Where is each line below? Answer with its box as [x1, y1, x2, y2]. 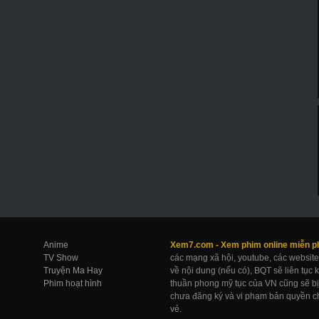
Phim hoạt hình [43, 278, 102, 288]
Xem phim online [221, 239, 288, 250]
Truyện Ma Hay [43, 265, 103, 276]
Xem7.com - [170, 239, 221, 250]
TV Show [43, 252, 78, 263]
